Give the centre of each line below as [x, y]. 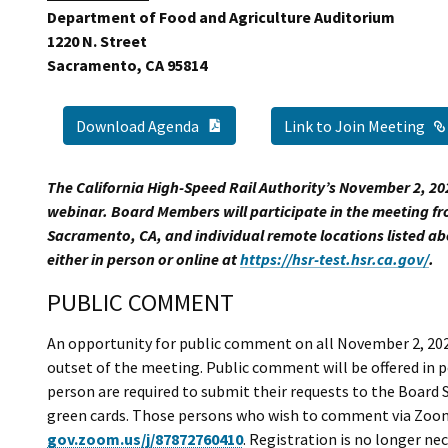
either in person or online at [143, 259]
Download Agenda [137, 126]
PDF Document [273, 124]
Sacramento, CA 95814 [127, 64]
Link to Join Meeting [354, 125]
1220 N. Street [97, 40]
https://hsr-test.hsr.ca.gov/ [334, 259]
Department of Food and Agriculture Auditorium [221, 16]
